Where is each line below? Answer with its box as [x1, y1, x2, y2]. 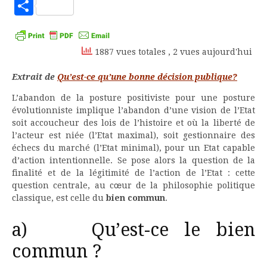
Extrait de [12, 72, 57, 82]
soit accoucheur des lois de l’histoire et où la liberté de [12, 117, 255, 128]
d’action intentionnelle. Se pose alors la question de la [12, 155, 255, 165]
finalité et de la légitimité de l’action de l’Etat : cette [12, 167, 255, 178]
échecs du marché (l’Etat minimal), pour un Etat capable [12, 142, 255, 153]
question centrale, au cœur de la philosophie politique [12, 180, 255, 190]
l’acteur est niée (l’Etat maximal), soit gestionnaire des [12, 130, 255, 140]
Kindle [179, 10, 240, 33]
